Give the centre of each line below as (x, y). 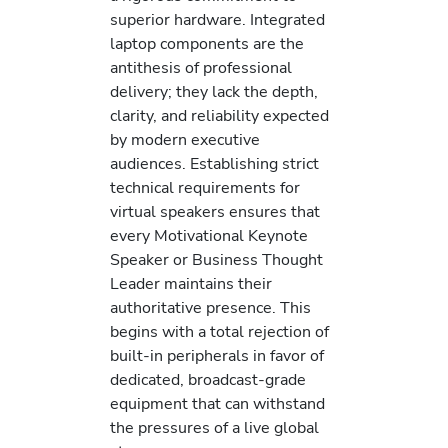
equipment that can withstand (217, 403)
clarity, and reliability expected (219, 115)
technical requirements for (205, 187)
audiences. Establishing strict (214, 163)
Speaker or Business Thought (216, 259)
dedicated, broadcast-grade (208, 379)
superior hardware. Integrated (217, 19)
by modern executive (185, 139)
